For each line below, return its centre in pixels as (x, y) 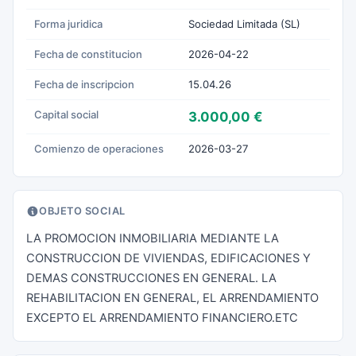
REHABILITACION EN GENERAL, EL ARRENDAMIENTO (172, 298)
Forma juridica (68, 24)
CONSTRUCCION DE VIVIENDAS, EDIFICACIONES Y (168, 258)
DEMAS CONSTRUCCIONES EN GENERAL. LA (151, 278)
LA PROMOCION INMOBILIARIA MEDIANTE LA (153, 238)
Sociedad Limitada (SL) (244, 24)
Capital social (66, 114)
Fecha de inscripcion (84, 84)
